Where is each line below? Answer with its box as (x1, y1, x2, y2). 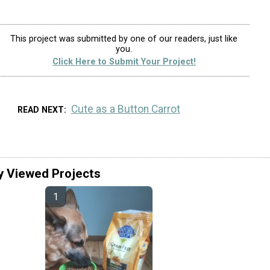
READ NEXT (17, 104, 64, 115)
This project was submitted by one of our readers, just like (10, 33, 238, 44)
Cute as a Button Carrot (71, 102, 180, 115)
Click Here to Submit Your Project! (52, 56, 196, 67)
